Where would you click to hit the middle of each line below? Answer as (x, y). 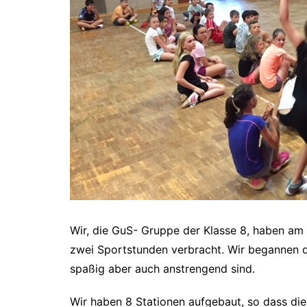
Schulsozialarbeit (118, 22)
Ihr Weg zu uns (114, 45)
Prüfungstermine (268, 22)
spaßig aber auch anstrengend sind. (162, 269)
